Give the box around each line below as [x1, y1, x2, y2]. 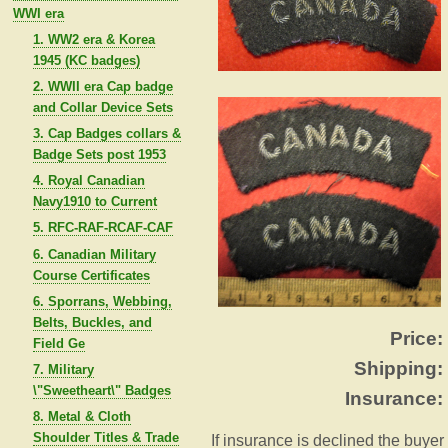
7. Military [32, 361, 94, 377]
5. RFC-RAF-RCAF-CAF [32, 220, 173, 236]
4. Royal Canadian [32, 173, 145, 189]
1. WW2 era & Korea [32, 31, 155, 47]
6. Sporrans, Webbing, [32, 293, 172, 309]
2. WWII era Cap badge [32, 78, 173, 94]
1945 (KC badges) [32, 52, 140, 68]
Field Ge [32, 335, 85, 351]
